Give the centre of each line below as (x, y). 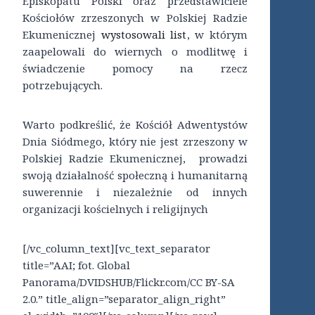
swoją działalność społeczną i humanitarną (135, 175)
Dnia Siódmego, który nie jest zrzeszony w (135, 142)
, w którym (217, 35)
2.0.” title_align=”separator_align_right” (124, 299)
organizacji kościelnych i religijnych (115, 209)
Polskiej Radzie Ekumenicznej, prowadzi (135, 159)
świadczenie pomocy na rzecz (135, 69)
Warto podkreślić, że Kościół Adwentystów (135, 125)
